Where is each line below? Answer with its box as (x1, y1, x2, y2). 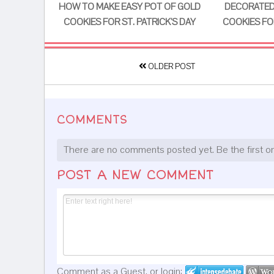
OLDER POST (146, 61, 195, 72)
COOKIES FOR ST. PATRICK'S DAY (63, 15, 196, 28)
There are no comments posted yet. (64, 143, 217, 157)
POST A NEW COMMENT (57, 166, 214, 184)
